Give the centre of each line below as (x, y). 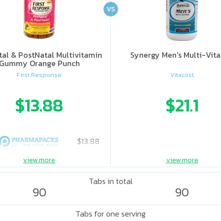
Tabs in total (110, 181)
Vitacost (182, 75)
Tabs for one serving (110, 214)
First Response (39, 75)
